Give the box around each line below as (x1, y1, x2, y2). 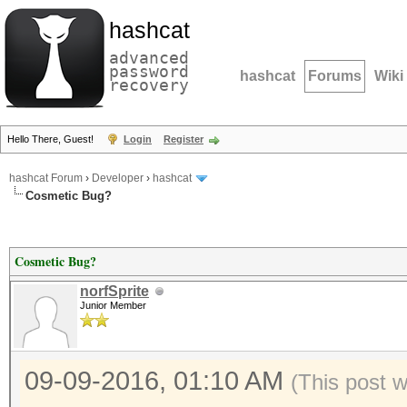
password (109, 62, 189, 81)
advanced (109, 48, 189, 67)
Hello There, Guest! (7, 134, 96, 144)
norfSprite (80, 283, 149, 299)
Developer (92, 172, 144, 185)
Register (164, 134, 203, 144)
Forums (308, 68, 362, 84)
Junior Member (80, 300, 146, 311)
